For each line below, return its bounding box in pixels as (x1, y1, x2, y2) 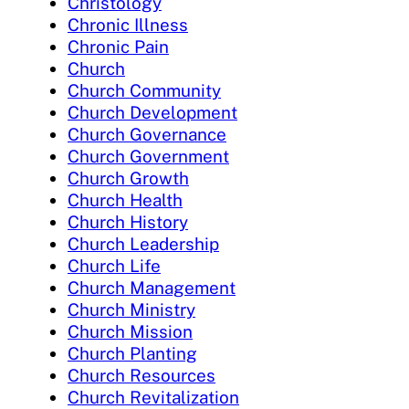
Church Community (68, 79, 221, 100)
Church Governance (68, 123, 226, 144)
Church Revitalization (68, 386, 239, 407)
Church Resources (68, 364, 215, 385)
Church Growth (68, 167, 189, 188)
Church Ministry (68, 299, 195, 320)
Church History (68, 211, 188, 232)
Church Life (68, 255, 161, 276)
